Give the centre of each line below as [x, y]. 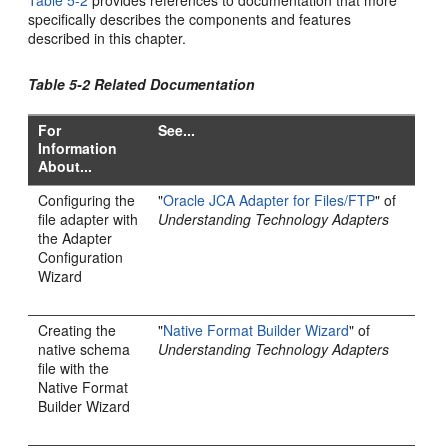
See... [177, 129]
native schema [84, 348]
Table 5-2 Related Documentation [142, 83]
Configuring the [87, 199]
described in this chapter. [107, 37]
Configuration [81, 256]
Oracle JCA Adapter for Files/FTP [269, 199]
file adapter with [88, 218]
